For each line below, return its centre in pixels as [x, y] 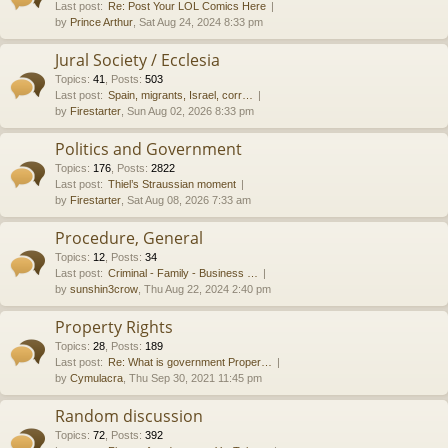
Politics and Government [148, 148]
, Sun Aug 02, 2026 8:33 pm [187, 110]
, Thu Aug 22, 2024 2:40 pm [204, 288]
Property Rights [114, 326]
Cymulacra [96, 377]
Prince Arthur [101, 21]
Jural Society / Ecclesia [137, 59]
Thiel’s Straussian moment [172, 183]
